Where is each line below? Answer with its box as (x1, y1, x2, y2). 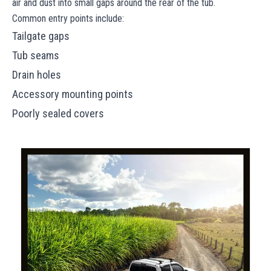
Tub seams (12, 48, 62, 62)
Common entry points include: (12, 12, 126, 24)
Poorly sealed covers (12, 106, 106, 120)
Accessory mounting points (12, 87, 135, 100)
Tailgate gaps (12, 29, 72, 42)
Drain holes (12, 68, 64, 81)
